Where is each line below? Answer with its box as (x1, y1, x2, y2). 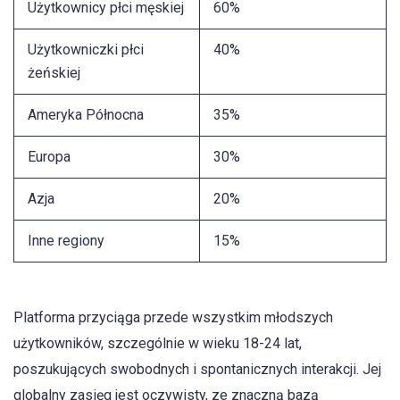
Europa (28, 148, 71, 166)
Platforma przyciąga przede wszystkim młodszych (13, 308, 333, 326)
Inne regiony (28, 232, 104, 250)
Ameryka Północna (28, 106, 144, 124)
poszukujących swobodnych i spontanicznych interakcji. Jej (13, 360, 381, 378)
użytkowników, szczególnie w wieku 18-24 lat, (13, 334, 302, 352)
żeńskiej (28, 64, 80, 82)
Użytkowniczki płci (28, 41, 144, 59)
